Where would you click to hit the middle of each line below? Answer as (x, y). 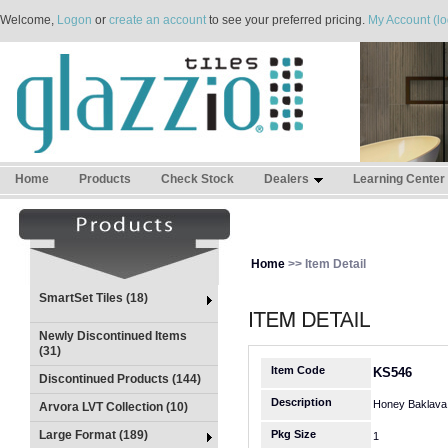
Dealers (286, 179)
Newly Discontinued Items (113, 336)
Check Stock (197, 179)
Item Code (298, 370)
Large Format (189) (93, 435)
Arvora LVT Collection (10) (113, 407)
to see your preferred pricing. (287, 20)
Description (301, 402)
